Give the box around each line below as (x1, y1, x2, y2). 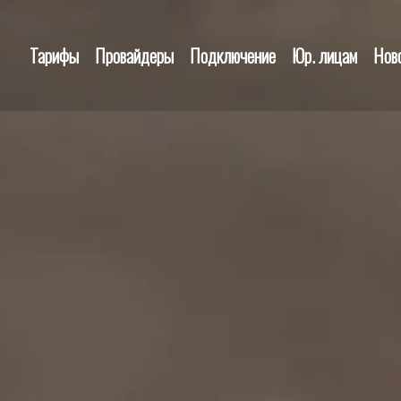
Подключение (190, 42, 276, 69)
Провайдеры (95, 42, 174, 69)
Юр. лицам (292, 42, 357, 69)
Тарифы (30, 42, 79, 69)
